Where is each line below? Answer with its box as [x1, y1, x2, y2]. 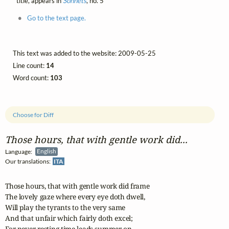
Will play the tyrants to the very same [5, 202, 126, 213]
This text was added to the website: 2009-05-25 [13, 49, 156, 57]
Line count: [13, 61, 46, 70]
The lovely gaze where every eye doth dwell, [5, 192, 145, 202]
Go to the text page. [27, 14, 86, 22]
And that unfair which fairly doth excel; [5, 213, 133, 223]
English [37, 147, 58, 155]
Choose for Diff [13, 111, 54, 119]
